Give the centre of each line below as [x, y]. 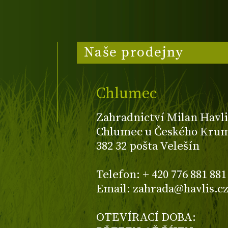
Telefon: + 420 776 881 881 [162, 175]
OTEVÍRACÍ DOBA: [146, 218]
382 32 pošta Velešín [148, 147]
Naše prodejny [134, 52]
